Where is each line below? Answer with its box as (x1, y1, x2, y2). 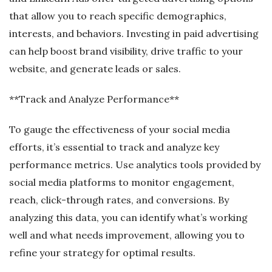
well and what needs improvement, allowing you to (9, 228, 245, 241)
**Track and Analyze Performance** (9, 92, 179, 105)
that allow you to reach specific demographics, (9, 9, 226, 22)
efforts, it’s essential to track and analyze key (9, 140, 219, 153)
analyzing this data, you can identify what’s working (9, 211, 248, 223)
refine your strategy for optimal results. (9, 246, 195, 259)
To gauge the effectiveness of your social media (9, 123, 230, 135)
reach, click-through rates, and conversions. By (9, 193, 229, 206)
